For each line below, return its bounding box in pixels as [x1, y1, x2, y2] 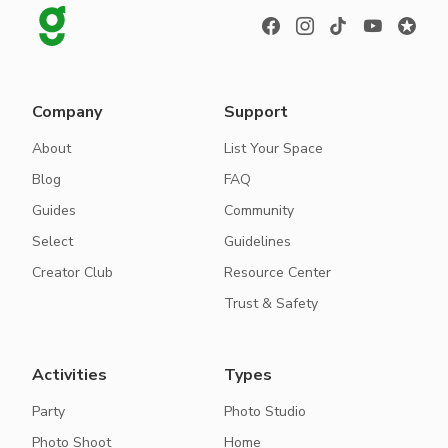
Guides [32, 201, 76, 221]
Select [32, 232, 73, 252]
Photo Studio [224, 402, 306, 422]
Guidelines [224, 232, 291, 252]
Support [224, 101, 288, 124]
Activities [32, 364, 107, 387]
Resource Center [224, 263, 331, 283]
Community [224, 201, 294, 221]
